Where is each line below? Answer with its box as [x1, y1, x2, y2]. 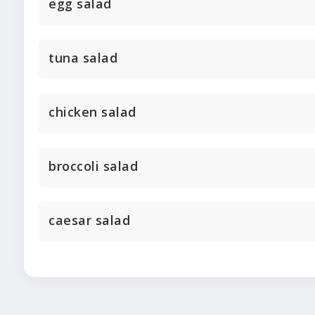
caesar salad [49, 212, 130, 229]
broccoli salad [49, 157, 138, 175]
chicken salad [49, 103, 136, 121]
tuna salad [49, 49, 117, 67]
